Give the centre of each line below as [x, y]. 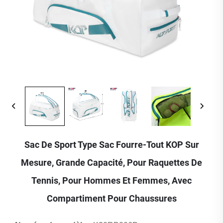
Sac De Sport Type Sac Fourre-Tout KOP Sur [111, 145]
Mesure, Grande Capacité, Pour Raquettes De [111, 163]
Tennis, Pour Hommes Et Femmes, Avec [111, 181]
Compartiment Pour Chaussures [111, 199]
